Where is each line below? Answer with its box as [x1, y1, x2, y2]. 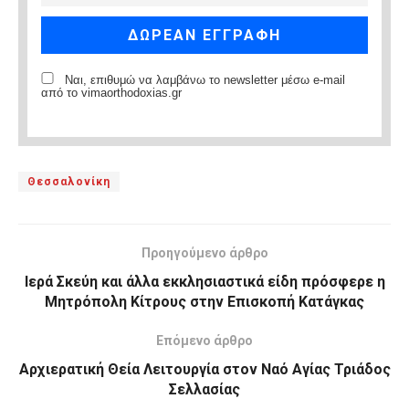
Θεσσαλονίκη [27, 175, 110, 189]
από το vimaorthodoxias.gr [41, 87, 182, 100]
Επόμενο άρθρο [156, 333, 253, 349]
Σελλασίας [169, 381, 240, 399]
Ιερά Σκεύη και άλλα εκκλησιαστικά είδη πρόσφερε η [24, 273, 385, 291]
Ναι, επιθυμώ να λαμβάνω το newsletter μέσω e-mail [61, 74, 345, 88]
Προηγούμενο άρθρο [141, 246, 268, 261]
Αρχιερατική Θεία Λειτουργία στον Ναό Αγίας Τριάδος [18, 361, 391, 379]
